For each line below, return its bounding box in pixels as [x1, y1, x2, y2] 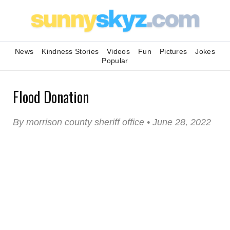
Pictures [159, 47, 187, 55]
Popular [102, 56, 128, 65]
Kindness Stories [42, 47, 99, 55]
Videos [107, 47, 130, 55]
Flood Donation [13, 86, 89, 107]
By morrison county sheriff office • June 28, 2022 [13, 117, 211, 127]
